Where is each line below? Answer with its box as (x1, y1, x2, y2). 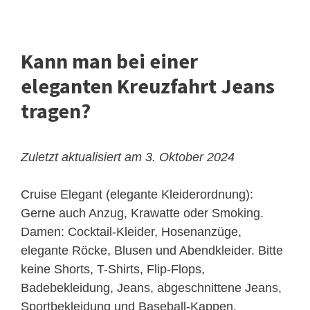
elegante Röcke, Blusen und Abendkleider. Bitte (21, 244, 283, 258)
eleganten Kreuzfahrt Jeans (21, 73, 275, 100)
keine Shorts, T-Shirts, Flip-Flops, (21, 262, 205, 277)
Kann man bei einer (21, 48, 198, 75)
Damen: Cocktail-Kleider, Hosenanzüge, (21, 225, 241, 239)
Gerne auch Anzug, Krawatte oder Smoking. (21, 206, 264, 221)
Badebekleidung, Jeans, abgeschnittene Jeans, (21, 281, 282, 295)
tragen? (21, 98, 91, 125)
